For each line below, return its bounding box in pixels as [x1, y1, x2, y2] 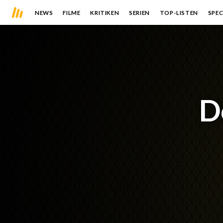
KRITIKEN [90, 9, 119, 16]
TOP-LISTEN [159, 9, 198, 16]
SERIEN [129, 9, 150, 16]
